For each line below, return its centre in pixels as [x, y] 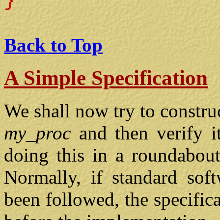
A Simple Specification [106, 78]
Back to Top [53, 45]
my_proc [37, 133]
